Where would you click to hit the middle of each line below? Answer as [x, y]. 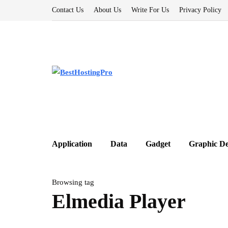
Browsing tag [73, 182]
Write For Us [150, 10]
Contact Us [68, 10]
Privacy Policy [200, 10]
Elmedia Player [119, 201]
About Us [107, 10]
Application [72, 144]
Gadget [158, 144]
